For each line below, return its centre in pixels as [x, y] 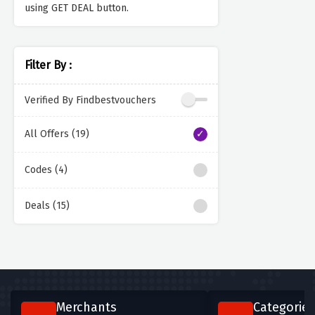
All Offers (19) [57, 134]
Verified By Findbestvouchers [90, 100]
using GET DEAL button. [77, 8]
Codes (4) [46, 170]
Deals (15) [47, 206]
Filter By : [48, 65]
